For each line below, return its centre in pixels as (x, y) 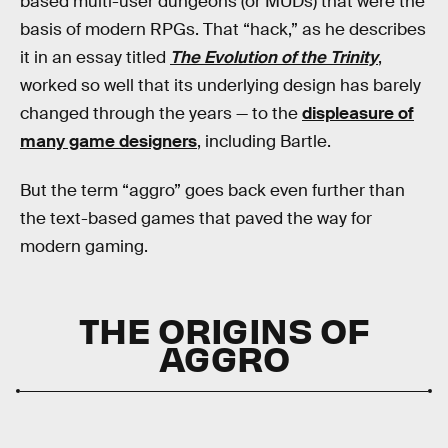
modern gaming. (84, 247)
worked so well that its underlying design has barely (220, 85)
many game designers (108, 141)
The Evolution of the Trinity (274, 57)
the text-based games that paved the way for (196, 219)
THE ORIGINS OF (224, 328)
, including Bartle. (264, 141)
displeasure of (358, 113)
